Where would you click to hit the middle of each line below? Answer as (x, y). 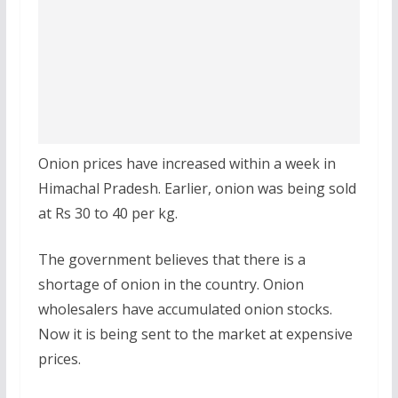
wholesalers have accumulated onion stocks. (185, 309)
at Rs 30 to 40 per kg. (107, 213)
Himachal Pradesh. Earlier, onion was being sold (197, 188)
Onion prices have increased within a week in (187, 163)
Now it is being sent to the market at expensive (195, 334)
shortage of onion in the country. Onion (171, 284)
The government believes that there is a (171, 259)
